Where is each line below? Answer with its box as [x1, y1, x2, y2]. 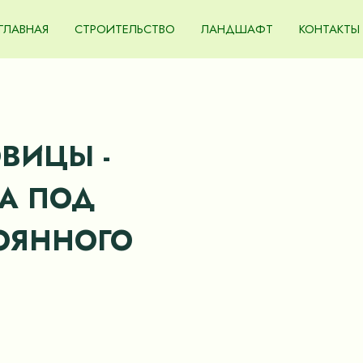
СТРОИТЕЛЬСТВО [75, 20, 175, 38]
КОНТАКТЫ [299, 20, 360, 38]
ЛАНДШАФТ [201, 20, 273, 38]
